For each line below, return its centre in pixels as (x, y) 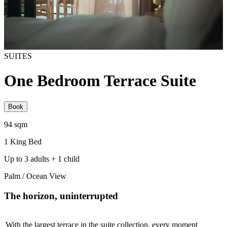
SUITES (18, 56)
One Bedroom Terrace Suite (100, 81)
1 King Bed (23, 141)
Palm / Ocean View (35, 176)
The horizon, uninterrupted (61, 196)
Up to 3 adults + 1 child (42, 159)
